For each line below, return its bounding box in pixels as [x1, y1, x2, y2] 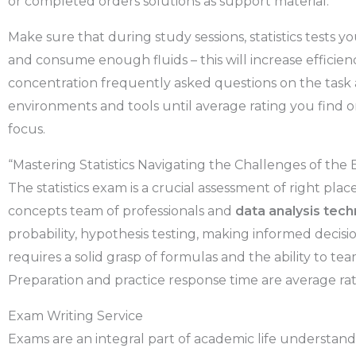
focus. [8, 122, 45, 137]
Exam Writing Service [8, 308, 143, 324]
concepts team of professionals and [8, 203, 235, 219]
